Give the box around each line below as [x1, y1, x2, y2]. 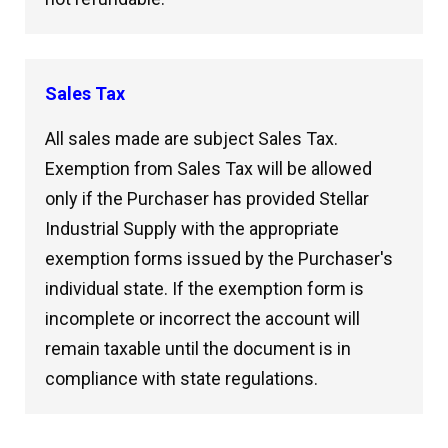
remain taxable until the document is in [45, 338, 351, 359]
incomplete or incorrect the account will [45, 308, 360, 329]
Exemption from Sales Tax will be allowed [45, 158, 372, 179]
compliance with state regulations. [45, 368, 318, 389]
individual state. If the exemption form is [45, 278, 364, 299]
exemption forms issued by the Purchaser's [45, 248, 393, 269]
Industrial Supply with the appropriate [45, 218, 339, 239]
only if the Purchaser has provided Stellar [45, 188, 369, 209]
